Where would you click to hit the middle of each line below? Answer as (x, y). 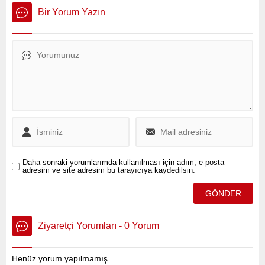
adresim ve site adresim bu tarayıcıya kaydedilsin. (109, 170)
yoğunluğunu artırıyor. (56, 47)
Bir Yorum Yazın (72, 12)
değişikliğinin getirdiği (54, 12)
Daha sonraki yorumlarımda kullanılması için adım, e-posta (123, 163)
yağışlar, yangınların (53, 35)
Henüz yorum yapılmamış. (61, 259)
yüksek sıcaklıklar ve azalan (67, 23)
